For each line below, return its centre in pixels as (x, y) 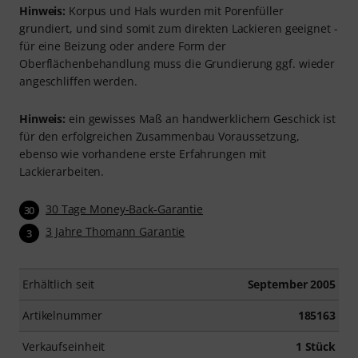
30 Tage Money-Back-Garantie (125, 209)
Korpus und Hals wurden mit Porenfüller (175, 11)
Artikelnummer (62, 315)
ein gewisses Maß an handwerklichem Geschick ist (201, 119)
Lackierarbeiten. (62, 172)
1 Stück (315, 346)
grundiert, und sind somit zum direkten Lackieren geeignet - (179, 29)
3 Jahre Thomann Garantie (115, 232)
